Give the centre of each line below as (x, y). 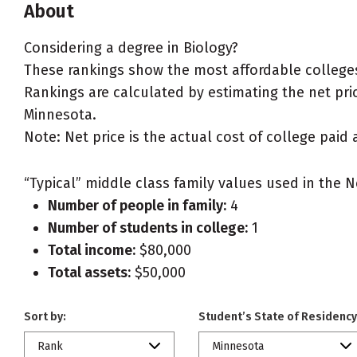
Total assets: (89, 273)
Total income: (92, 250)
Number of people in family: (137, 206)
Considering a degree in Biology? (131, 48)
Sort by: (45, 317)
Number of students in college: (148, 228)
